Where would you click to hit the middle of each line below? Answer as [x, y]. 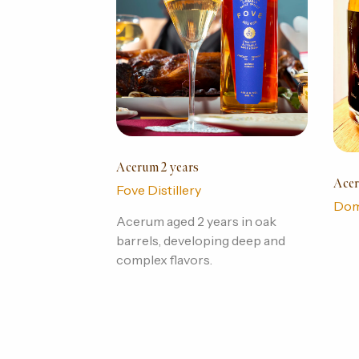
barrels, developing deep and [200, 240]
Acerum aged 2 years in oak [196, 221]
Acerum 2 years [157, 167]
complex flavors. [164, 259]
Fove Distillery [158, 190]
